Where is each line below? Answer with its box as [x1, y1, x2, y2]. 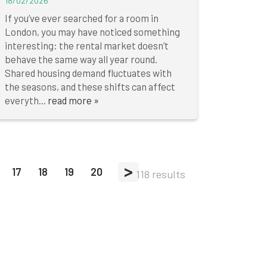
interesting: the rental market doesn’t [4, 39, 169, 52]
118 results [136, 167, 185, 181]
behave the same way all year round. [4, 53, 157, 66]
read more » [47, 94, 99, 107]
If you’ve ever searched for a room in [4, 12, 159, 24]
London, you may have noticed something [4, 26, 180, 38]
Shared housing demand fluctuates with [4, 67, 172, 79]
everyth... [4, 94, 48, 107]
